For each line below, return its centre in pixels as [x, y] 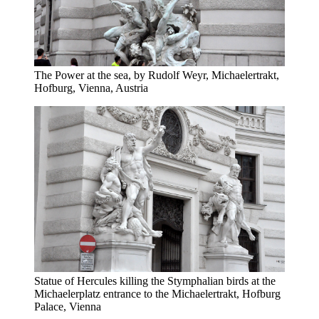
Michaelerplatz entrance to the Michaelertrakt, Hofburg [157, 294]
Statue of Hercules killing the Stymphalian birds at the [155, 281]
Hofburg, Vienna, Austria [91, 88]
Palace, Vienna [68, 307]
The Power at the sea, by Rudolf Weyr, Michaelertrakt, [157, 75]
